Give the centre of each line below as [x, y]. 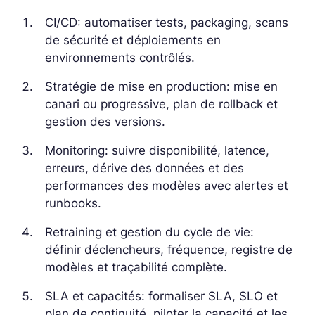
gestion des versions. [105, 121]
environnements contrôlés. [120, 57]
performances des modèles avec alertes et [167, 185]
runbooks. [73, 203]
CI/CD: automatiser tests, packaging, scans [167, 22]
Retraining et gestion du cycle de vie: [149, 232]
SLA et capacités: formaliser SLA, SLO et [161, 296]
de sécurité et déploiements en [133, 40]
